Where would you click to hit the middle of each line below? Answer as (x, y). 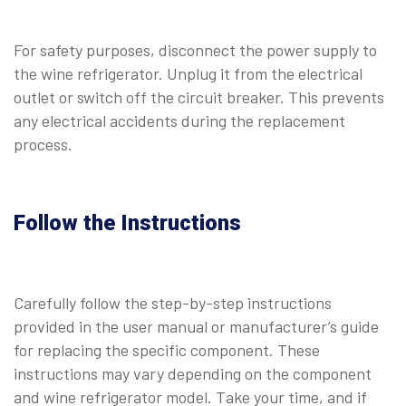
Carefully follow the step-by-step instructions (173, 302)
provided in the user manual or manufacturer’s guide (196, 326)
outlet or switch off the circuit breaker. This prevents (199, 97)
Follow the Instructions (127, 222)
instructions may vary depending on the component (193, 373)
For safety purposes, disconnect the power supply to (195, 49)
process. (43, 144)
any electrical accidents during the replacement (179, 120)
